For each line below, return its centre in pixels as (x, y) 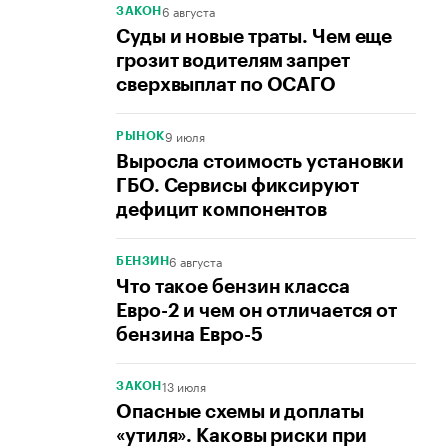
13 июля (183, 386)
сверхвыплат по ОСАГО (226, 85)
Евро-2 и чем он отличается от (257, 311)
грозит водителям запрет (233, 61)
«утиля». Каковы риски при (241, 436)
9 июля (184, 136)
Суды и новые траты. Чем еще (254, 37)
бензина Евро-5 (189, 335)
